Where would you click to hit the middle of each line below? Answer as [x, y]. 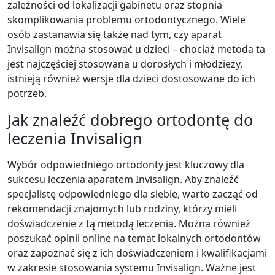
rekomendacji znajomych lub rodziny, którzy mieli [122, 208]
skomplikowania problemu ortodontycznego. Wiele [126, 19]
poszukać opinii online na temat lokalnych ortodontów [134, 238]
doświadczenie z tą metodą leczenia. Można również [129, 223]
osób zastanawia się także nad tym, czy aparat [114, 34]
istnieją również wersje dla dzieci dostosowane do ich [131, 78]
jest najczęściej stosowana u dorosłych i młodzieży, [125, 64]
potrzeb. [27, 93]
